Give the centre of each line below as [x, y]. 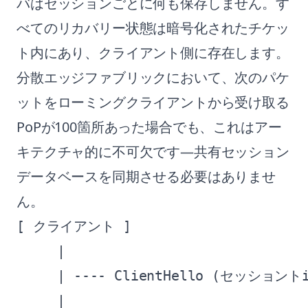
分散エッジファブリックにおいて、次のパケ [153, 77]
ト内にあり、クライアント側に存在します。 [153, 53]
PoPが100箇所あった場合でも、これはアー [149, 127]
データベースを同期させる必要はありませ [146, 176]
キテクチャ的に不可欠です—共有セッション [153, 152]
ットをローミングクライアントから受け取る [153, 102]
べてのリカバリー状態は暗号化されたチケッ [153, 28]
